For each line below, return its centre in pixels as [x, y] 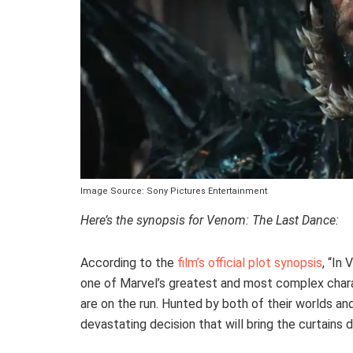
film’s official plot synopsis [250, 263]
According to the [129, 263]
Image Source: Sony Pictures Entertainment [174, 191]
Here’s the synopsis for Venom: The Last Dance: [210, 221]
